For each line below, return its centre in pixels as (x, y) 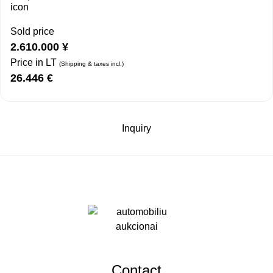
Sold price (32, 32)
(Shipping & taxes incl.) (91, 64)
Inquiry (136, 129)
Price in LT (35, 63)
